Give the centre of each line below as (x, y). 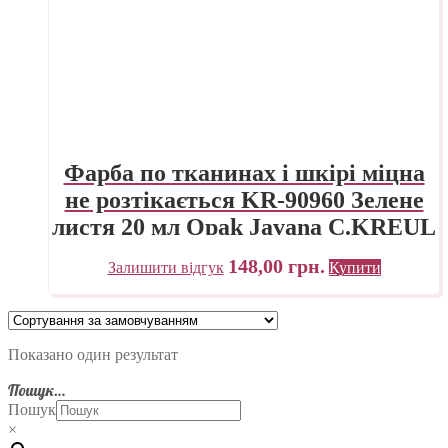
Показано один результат (93, 355)
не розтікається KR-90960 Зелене (244, 200)
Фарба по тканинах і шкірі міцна (244, 173)
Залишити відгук (165, 268)
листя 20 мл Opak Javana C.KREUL (244, 227)
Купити (354, 268)
